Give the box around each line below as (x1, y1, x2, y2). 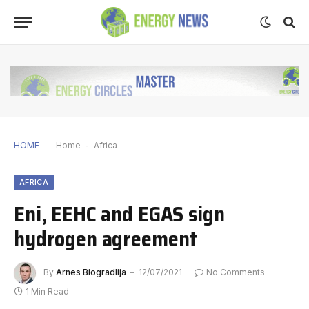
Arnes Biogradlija (56, 266, 126, 277)
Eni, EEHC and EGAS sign (14, 197, 225, 230)
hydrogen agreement (14, 221, 198, 255)
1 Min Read (26, 286, 69, 297)
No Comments (206, 266, 265, 277)
